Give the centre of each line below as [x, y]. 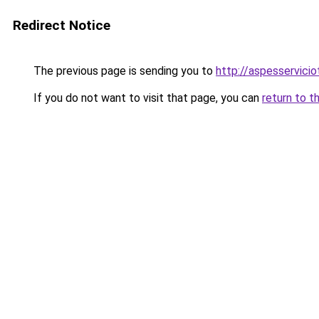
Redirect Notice [62, 25]
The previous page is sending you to [123, 71]
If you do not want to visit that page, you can [146, 98]
